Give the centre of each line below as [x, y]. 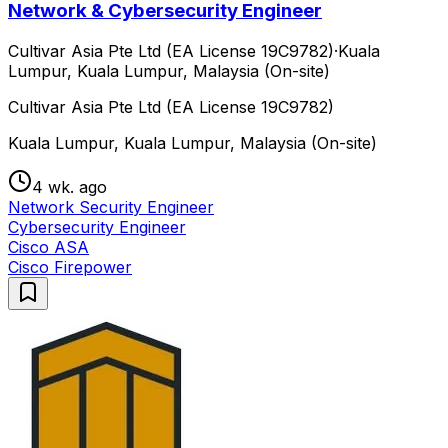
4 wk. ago [69, 187]
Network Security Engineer [111, 207]
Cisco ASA [48, 247]
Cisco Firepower [70, 267]
